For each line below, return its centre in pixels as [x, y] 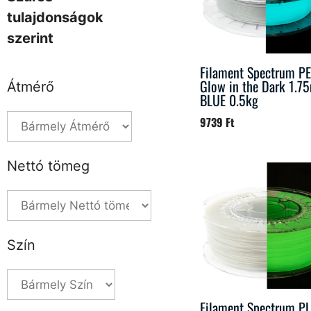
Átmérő [31, 87]
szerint [30, 38]
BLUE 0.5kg [229, 100]
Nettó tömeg [48, 166]
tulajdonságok [55, 17]
